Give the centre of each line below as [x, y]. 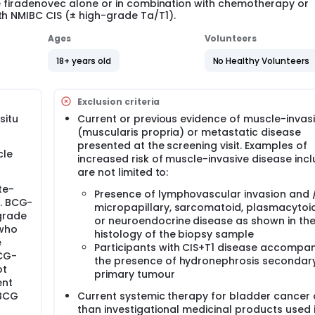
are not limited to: [123, 172]
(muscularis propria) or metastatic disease [189, 132]
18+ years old [84, 60]
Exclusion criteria [119, 101]
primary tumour [135, 274]
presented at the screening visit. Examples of [192, 146]
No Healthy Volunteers [261, 60]
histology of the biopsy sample [174, 234]
